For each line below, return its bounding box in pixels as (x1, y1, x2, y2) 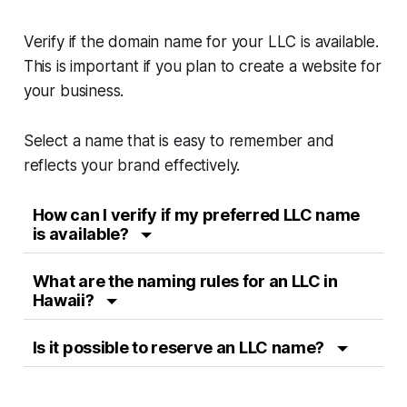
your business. (23, 81, 124, 100)
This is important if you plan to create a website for (23, 56, 382, 75)
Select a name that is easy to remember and (23, 131, 334, 150)
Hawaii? (32, 290, 98, 310)
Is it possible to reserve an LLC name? (32, 337, 328, 357)
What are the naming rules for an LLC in (32, 271, 338, 291)
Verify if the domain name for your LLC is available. (23, 32, 379, 51)
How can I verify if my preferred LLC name (32, 204, 361, 224)
